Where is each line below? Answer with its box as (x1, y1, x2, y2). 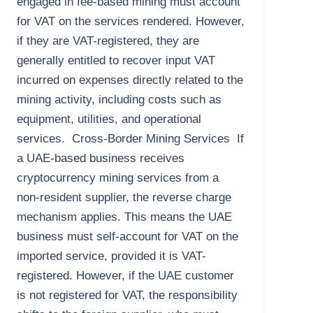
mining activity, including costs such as (17, 93, 222, 107)
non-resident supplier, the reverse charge (17, 191, 232, 205)
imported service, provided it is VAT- (17, 249, 207, 263)
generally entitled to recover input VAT (17, 54, 216, 68)
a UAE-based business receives (17, 152, 185, 166)
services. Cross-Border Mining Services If (17, 132, 245, 146)
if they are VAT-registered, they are (17, 34, 200, 48)
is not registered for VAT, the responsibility (17, 289, 238, 303)
